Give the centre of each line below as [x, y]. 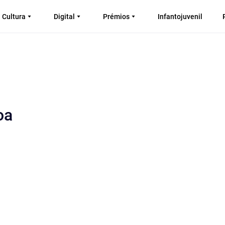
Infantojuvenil [180, 16]
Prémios [116, 16]
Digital [64, 16]
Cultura [14, 16]
